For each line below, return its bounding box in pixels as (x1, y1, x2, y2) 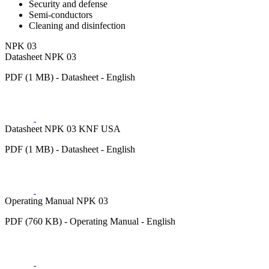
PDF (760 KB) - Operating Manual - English (5, 216, 175, 227)
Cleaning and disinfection (29, 20, 125, 31)
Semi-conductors (29, 10, 92, 20)
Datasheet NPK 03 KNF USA (5, 124, 121, 134)
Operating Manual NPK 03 (5, 196, 108, 207)
